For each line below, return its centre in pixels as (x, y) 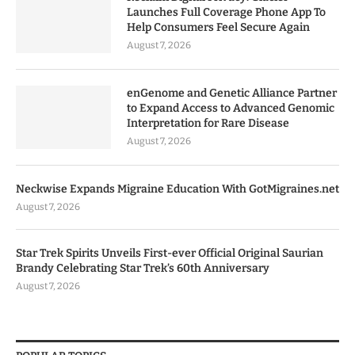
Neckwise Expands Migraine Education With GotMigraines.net (177, 189)
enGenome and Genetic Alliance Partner (232, 93)
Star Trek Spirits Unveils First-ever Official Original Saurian (170, 253)
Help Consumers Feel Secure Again (218, 27)
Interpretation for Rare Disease (208, 123)
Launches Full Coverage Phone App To (226, 12)
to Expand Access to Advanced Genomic (231, 108)
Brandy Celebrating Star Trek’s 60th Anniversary (143, 268)
